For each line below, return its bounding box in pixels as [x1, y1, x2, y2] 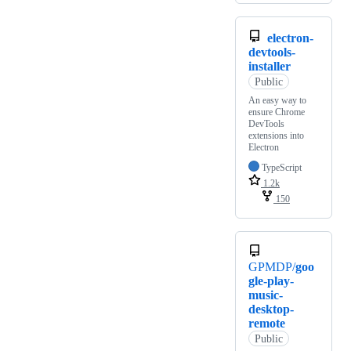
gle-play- [248, 274, 294, 288]
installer [248, 60, 291, 74]
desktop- [248, 302, 294, 317]
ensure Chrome [248, 107, 305, 118]
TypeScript [262, 162, 302, 174]
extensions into [248, 130, 304, 142]
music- [248, 288, 283, 302]
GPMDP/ [248, 260, 295, 274]
